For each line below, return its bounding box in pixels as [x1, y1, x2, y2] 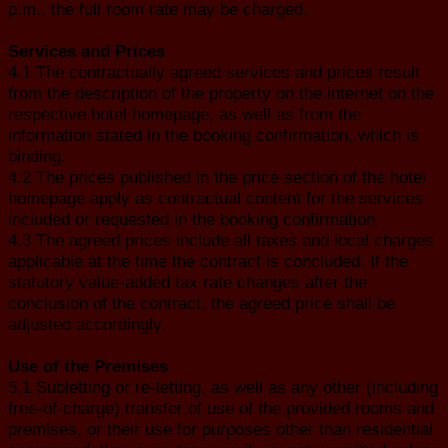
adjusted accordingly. [8, 313, 166, 334]
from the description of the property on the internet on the [8, 82, 434, 103]
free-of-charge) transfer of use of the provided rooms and [8, 397, 434, 418]
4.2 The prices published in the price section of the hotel [8, 166, 426, 187]
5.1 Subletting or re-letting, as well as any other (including [8, 376, 438, 397]
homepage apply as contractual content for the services [8, 187, 423, 208]
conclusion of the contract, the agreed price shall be [8, 292, 395, 313]
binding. [8, 145, 66, 166]
